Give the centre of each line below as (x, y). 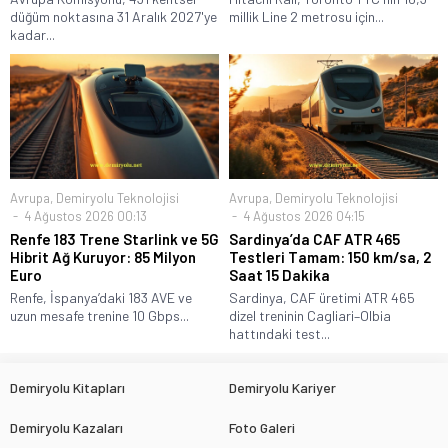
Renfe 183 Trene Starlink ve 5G (114, 238)
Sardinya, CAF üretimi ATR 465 (322, 297)
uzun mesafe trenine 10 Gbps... (99, 315)
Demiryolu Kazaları (66, 427)
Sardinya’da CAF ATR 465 (314, 238)
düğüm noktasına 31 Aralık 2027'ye (113, 16)
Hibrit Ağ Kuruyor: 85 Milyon (103, 256)
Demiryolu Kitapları (67, 387)
